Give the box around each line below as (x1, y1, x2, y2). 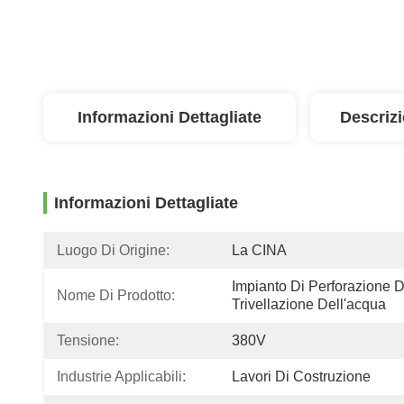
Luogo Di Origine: (57, 243, 170, 258)
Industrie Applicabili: (57, 369, 186, 384)
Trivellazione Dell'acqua (232, 297, 386, 312)
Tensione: (57, 333, 119, 348)
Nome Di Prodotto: (57, 288, 175, 303)
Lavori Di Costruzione (232, 369, 371, 384)
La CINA (232, 243, 287, 258)
